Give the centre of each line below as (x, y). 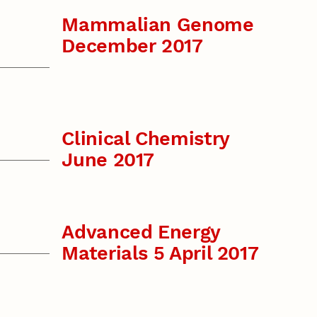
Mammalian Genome (158, 24)
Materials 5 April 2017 (160, 253)
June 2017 (108, 160)
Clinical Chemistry (145, 139)
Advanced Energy (141, 232)
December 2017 (132, 46)
